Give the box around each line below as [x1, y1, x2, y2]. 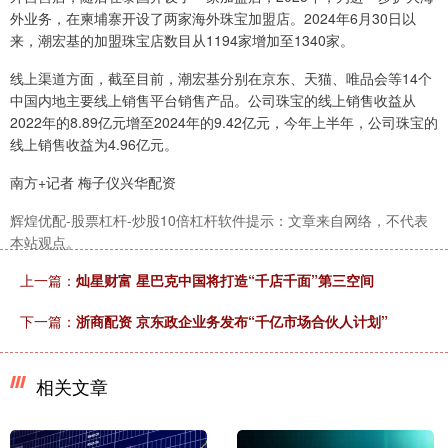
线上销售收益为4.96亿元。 [10, 133, 178, 154]
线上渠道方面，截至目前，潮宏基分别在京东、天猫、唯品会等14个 [10, 67, 432, 88]
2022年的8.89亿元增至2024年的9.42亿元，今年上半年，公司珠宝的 [10, 111, 438, 132]
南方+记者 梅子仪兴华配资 [10, 171, 176, 192]
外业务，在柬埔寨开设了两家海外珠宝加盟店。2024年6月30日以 [10, 7, 416, 28]
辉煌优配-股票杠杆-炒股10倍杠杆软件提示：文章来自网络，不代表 [10, 209, 428, 230]
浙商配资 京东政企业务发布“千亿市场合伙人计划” [76, 310, 388, 331]
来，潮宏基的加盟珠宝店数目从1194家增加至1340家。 [10, 29, 354, 50]
